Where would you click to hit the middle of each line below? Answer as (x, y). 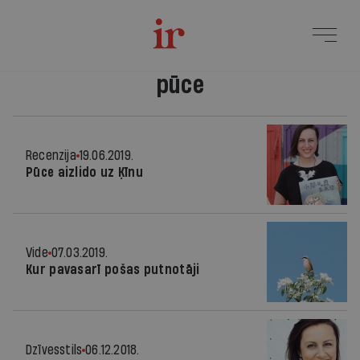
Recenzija (51, 155)
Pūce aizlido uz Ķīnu (84, 172)
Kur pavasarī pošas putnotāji (113, 270)
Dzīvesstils (54, 350)
